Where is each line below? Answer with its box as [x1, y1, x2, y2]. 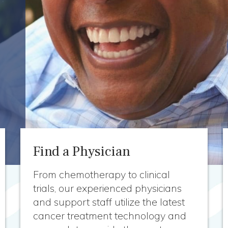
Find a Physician [33, 142, 131, 160]
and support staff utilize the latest [33, 195, 185, 208]
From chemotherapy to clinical [33, 168, 170, 181]
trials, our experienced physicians [33, 182, 182, 194]
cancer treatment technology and [33, 209, 187, 222]
